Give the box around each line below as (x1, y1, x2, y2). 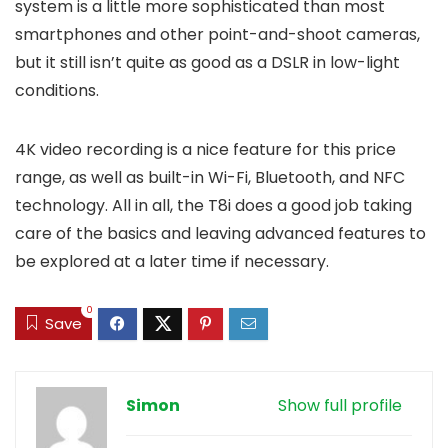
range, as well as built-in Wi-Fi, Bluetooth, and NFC (15, 165, 405, 189)
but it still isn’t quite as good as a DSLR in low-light (15, 50, 400, 74)
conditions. (15, 78, 99, 102)
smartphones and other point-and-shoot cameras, (15, 22, 420, 46)
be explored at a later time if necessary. (15, 249, 329, 273)
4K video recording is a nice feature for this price (15, 137, 396, 161)
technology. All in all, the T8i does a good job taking (15, 193, 412, 217)
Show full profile (278, 394, 402, 418)
